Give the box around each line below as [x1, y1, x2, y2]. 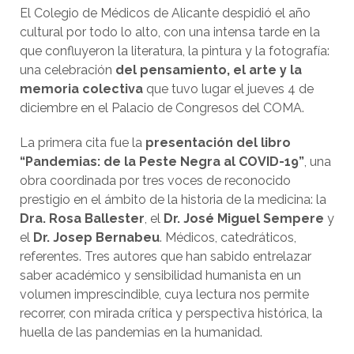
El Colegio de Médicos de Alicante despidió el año [20, 6, 311, 21]
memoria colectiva [20, 81, 143, 96]
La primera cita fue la [20, 135, 145, 150]
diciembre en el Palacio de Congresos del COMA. [20, 100, 304, 115]
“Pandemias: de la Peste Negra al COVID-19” [20, 154, 304, 169]
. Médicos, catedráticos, [160, 230, 296, 245]
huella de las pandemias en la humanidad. [20, 325, 262, 340]
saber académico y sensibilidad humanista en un [20, 268, 301, 283]
